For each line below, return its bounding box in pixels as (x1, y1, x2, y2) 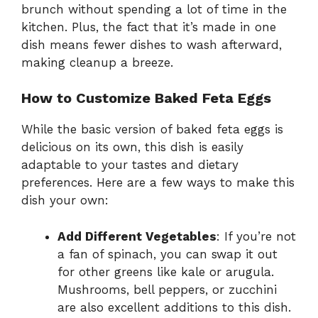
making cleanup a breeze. (21, 55, 173, 70)
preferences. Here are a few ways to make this (21, 175, 295, 190)
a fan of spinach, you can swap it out (57, 246, 278, 261)
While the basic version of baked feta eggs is (21, 122, 283, 137)
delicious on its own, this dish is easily (21, 140, 243, 155)
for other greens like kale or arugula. (57, 264, 274, 279)
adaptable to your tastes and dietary (21, 158, 238, 172)
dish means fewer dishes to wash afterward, (21, 37, 282, 52)
